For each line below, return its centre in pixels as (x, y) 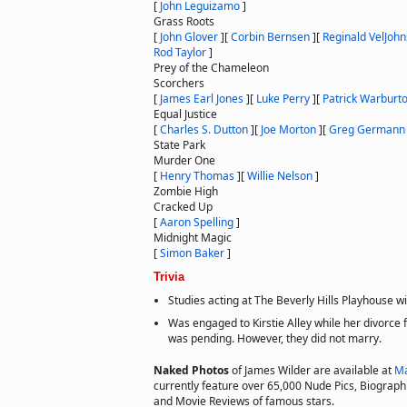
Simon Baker (192, 253)
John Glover (189, 37)
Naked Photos (193, 370)
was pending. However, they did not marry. (275, 338)
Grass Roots (184, 21)
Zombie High (186, 191)
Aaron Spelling (197, 222)
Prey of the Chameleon (211, 68)
